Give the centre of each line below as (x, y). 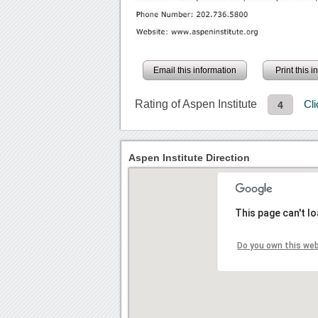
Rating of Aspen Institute (196, 104)
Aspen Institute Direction (190, 157)
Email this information (195, 71)
